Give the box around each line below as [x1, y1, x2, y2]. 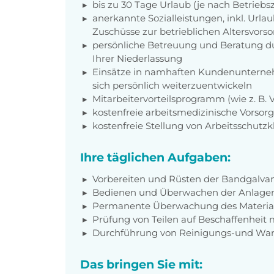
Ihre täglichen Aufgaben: [80, 149, 231, 165]
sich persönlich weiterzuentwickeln [92, 79, 252, 91]
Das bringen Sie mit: [80, 256, 202, 272]
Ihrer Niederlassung [92, 52, 182, 64]
